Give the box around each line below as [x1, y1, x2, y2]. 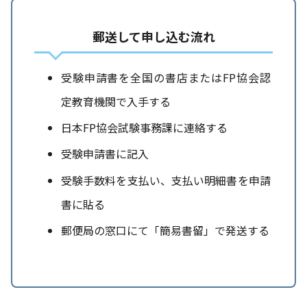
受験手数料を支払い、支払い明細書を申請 [60, 171, 271, 188]
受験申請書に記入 [60, 145, 149, 162]
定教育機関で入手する [60, 93, 171, 110]
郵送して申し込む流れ [92, 27, 215, 46]
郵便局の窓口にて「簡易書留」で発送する [60, 221, 269, 238]
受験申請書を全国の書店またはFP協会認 [60, 69, 271, 86]
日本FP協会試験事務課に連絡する [60, 119, 228, 136]
